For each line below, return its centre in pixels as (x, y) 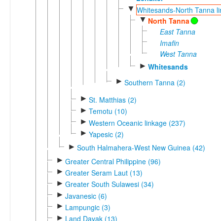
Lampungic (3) (88, 207)
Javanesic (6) (86, 196)
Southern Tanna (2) (155, 82)
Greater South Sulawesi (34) (109, 184)
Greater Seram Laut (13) (104, 173)
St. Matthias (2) (112, 100)
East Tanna (177, 32)
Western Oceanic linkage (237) (137, 123)
